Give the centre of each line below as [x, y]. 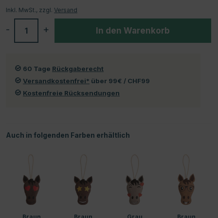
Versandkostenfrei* [56, 81]
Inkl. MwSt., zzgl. [30, 10]
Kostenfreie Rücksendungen [71, 93]
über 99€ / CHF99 [120, 81]
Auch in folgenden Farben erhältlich [68, 135]
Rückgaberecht [78, 68]
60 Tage [37, 68]
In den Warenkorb [133, 30]
